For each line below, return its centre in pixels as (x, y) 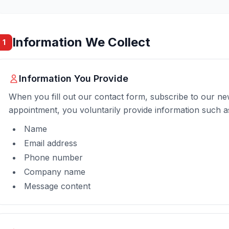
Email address (51, 143)
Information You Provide (74, 78)
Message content (57, 186)
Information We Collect (81, 42)
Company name (55, 172)
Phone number (53, 157)
